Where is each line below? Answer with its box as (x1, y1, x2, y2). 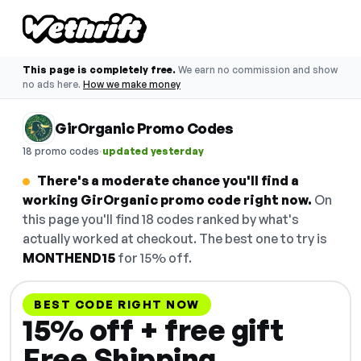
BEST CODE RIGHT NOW (34, 297, 200, 311)
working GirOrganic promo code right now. (23, 192, 312, 208)
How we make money (83, 78, 180, 90)
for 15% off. (115, 250, 192, 266)
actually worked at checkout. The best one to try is (23, 230, 327, 247)
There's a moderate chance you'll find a (37, 172, 299, 189)
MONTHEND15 (23, 250, 115, 266)
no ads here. (23, 78, 81, 90)
